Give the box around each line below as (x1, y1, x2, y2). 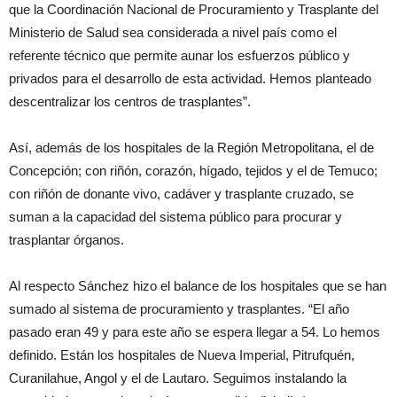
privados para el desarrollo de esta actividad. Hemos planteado (9, 71, 371, 87)
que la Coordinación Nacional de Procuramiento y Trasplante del (9, 2, 378, 18)
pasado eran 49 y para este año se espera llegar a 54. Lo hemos (9, 324, 380, 340)
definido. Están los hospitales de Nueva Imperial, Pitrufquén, (9, 347, 354, 363)
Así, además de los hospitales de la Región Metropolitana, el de (9, 140, 374, 156)
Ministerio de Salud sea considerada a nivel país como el (9, 25, 337, 41)
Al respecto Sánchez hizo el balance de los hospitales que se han (9, 278, 386, 294)
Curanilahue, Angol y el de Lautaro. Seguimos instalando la (9, 370, 346, 386)
